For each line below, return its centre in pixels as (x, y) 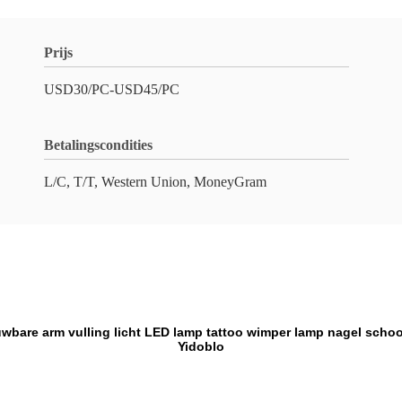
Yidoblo (201, 346)
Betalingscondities (98, 145)
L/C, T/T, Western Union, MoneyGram (155, 182)
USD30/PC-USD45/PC (112, 89)
